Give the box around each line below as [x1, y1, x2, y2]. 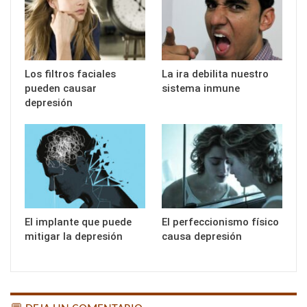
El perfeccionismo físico [162, 215, 279, 228]
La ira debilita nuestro [162, 67, 269, 80]
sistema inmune [162, 82, 240, 95]
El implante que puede [25, 215, 132, 228]
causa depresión [162, 230, 242, 243]
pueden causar [25, 82, 97, 95]
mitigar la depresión [25, 230, 123, 243]
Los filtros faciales [25, 67, 116, 80]
